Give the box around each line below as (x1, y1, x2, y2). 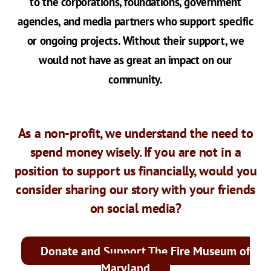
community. (108, 71, 163, 87)
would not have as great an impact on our (39, 52, 232, 68)
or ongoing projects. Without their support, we (27, 33, 244, 48)
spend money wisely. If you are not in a (30, 142, 241, 160)
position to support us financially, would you (14, 161, 257, 179)
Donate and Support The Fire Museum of (41, 242, 250, 259)
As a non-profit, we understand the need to (18, 123, 253, 142)
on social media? (90, 198, 181, 217)
